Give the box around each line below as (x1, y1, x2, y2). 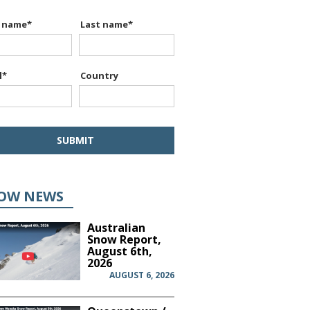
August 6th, (87, 243, 153, 259)
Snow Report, (87, 231, 162, 247)
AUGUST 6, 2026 (109, 268, 174, 281)
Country (80, 69, 118, 82)
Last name (80, 17, 128, 30)
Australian (87, 219, 146, 235)
